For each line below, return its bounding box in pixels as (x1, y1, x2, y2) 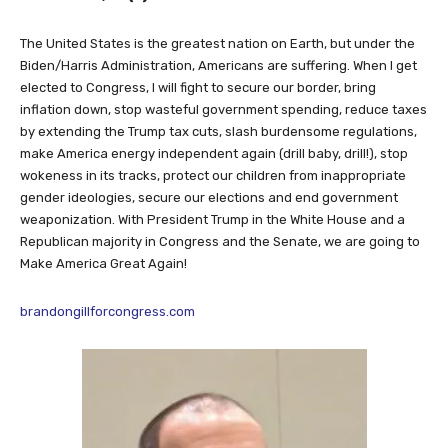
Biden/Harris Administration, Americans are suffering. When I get (20, 58, 417, 74)
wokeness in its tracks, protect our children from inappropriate (20, 168, 406, 184)
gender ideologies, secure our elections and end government (20, 190, 398, 206)
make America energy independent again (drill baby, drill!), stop (20, 146, 408, 162)
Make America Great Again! (20, 256, 187, 272)
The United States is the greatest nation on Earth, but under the (20, 36, 415, 52)
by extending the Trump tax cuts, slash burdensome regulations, (20, 124, 417, 140)
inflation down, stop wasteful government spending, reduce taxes (20, 102, 427, 118)
